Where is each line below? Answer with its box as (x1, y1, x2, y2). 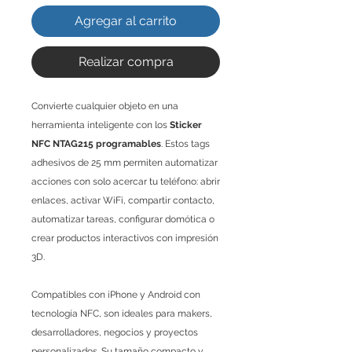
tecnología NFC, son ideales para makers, (31, 307, 212, 319)
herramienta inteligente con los (31, 119, 170, 130)
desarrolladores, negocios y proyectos (31, 326, 198, 338)
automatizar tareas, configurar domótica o (31, 213, 214, 225)
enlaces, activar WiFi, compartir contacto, (31, 194, 214, 206)
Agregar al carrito (75, 13, 177, 28)
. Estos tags (161, 137, 210, 149)
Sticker (170, 119, 202, 130)
